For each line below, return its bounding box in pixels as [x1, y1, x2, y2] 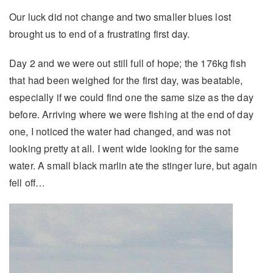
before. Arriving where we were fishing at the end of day [9, 107, 253, 122]
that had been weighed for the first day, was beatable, [9, 73, 243, 88]
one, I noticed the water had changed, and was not [9, 124, 230, 139]
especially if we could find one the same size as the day [9, 90, 253, 105]
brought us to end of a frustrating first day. [9, 27, 190, 41]
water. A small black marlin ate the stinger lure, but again [9, 158, 258, 173]
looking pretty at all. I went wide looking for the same [9, 141, 239, 156]
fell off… [9, 175, 46, 190]
